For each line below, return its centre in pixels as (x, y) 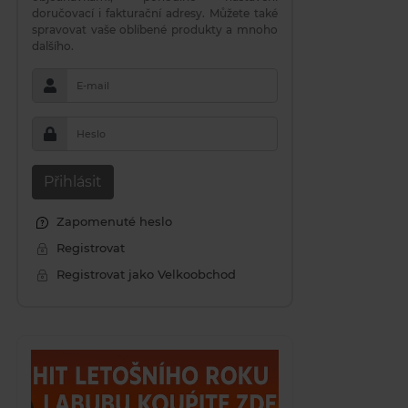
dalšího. (53, 46)
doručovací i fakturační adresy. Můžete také (155, 13)
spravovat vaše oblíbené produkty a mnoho (155, 30)
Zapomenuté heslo (112, 221)
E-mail (93, 86)
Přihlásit (73, 182)
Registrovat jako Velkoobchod (144, 274)
